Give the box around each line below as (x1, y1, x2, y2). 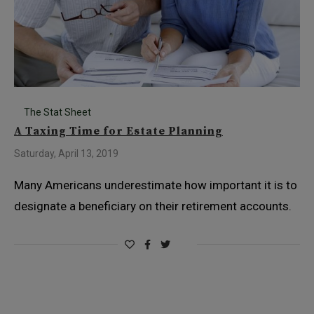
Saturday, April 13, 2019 (14, 148, 118, 159)
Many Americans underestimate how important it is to (14, 178, 297, 192)
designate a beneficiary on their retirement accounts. (14, 199, 292, 213)
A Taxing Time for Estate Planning (14, 124, 223, 138)
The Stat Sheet (24, 107, 91, 118)
